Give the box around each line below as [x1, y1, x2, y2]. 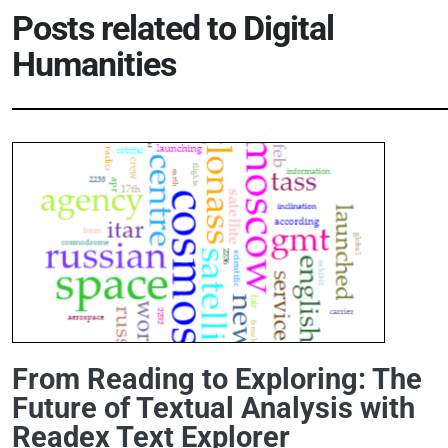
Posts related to [12, 9, 243, 49]
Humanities [12, 45, 176, 85]
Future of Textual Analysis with [12, 391, 415, 426]
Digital [243, 9, 334, 49]
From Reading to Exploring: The [12, 362, 422, 397]
